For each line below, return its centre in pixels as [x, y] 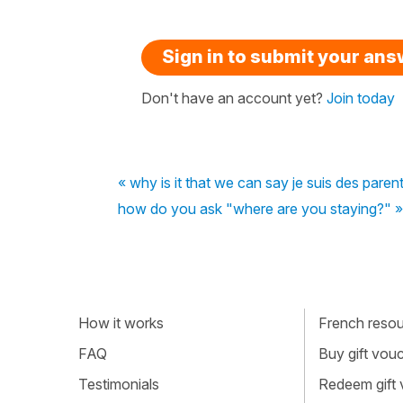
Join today [361, 98]
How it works [121, 323]
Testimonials [119, 384]
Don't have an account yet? [234, 98]
